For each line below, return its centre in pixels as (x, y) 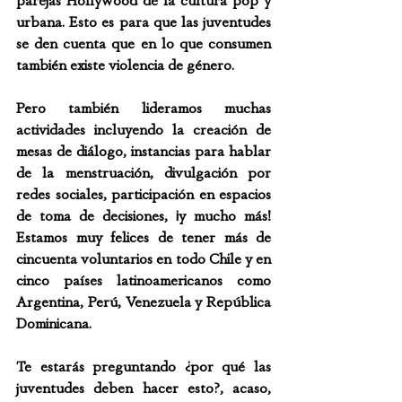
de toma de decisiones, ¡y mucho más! (144, 216)
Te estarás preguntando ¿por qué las (144, 367)
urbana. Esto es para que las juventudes (144, 22)
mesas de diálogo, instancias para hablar (144, 151)
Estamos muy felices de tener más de (144, 237)
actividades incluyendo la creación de (144, 130)
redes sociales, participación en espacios (144, 194)
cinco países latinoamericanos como (144, 280)
